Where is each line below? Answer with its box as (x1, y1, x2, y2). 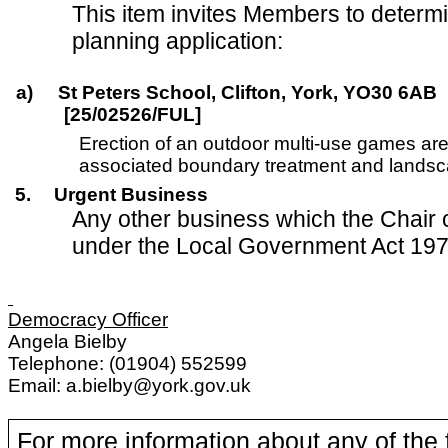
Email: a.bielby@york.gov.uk (8, 375, 251, 396)
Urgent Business (53, 184, 208, 205)
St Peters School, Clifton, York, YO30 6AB (57, 82, 437, 103)
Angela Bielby (8, 331, 127, 352)
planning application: (72, 28, 284, 54)
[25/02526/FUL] (63, 104, 201, 125)
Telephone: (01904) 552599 (8, 353, 247, 374)
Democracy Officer (8, 309, 168, 330)
